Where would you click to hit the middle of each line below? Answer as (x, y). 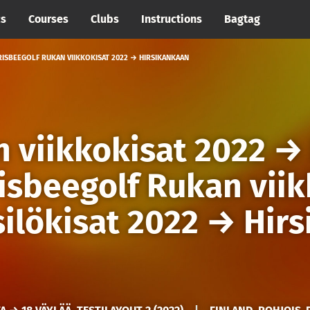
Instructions (172, 19)
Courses (48, 19)
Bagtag (242, 19)
